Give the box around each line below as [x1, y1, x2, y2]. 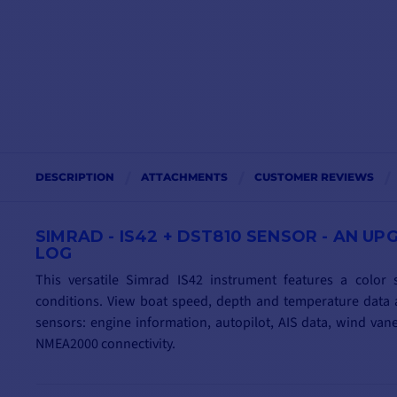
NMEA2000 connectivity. [35, 334, 175, 354]
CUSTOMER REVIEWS [254, 170, 374, 184]
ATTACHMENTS [141, 170, 228, 184]
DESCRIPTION [35, 170, 114, 184]
